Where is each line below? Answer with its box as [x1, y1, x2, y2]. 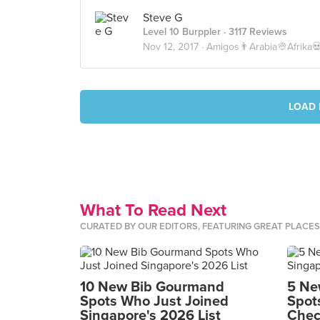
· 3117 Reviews [221, 26, 287, 38]
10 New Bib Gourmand [80, 279, 224, 296]
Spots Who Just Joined [80, 293, 229, 310]
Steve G [143, 11, 182, 25]
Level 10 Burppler [143, 26, 221, 38]
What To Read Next [80, 200, 226, 221]
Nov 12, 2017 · [143, 41, 206, 53]
